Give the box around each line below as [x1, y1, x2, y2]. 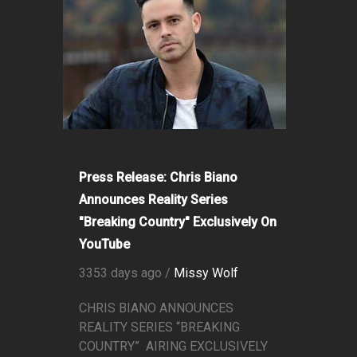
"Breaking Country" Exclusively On [79, 214, 277, 230]
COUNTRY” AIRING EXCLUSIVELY [79, 339, 268, 355]
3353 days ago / [79, 265, 174, 281]
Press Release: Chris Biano [79, 170, 237, 186]
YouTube [79, 237, 130, 253]
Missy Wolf [174, 265, 238, 281]
